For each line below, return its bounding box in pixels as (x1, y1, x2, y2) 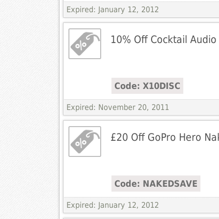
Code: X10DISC (114, 81, 180, 91)
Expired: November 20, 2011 (66, 103, 169, 112)
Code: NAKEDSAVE (114, 178, 197, 189)
